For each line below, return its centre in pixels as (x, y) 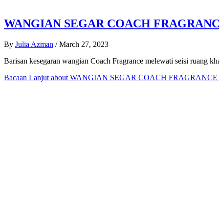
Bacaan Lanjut (26, 77)
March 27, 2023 (84, 44)
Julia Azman (34, 44)
